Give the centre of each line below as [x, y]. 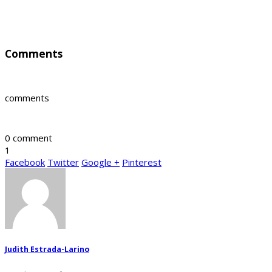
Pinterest [142, 162]
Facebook [25, 162]
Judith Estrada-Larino [47, 249]
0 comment [29, 138]
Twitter [63, 162]
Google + [100, 162]
